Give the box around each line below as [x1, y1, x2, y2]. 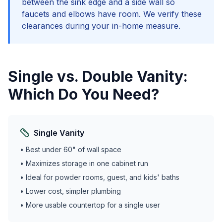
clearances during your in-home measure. [22, 21, 180, 31]
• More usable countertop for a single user [20, 201, 160, 209]
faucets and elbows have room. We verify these [22, 9, 202, 19]
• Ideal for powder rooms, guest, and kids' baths [20, 173, 179, 181]
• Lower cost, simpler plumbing [20, 187, 121, 195]
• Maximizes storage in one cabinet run [20, 159, 148, 167]
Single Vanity [34, 128, 84, 138]
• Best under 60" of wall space [20, 145, 121, 154]
